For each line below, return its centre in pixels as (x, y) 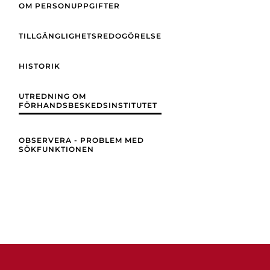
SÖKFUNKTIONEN (56, 149)
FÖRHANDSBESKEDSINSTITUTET (88, 105)
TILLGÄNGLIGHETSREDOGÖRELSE (90, 36)
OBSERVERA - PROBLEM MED (81, 140)
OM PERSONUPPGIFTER (69, 6)
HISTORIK (39, 66)
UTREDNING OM (52, 96)
